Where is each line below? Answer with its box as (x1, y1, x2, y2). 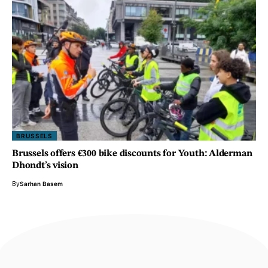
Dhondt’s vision (12, 160, 78, 170)
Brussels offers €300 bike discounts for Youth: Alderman (12, 148, 252, 159)
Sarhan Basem (20, 179, 63, 187)
